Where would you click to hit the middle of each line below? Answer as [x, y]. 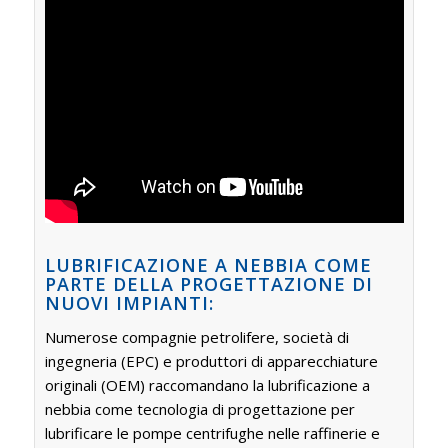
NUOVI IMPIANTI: [129, 302]
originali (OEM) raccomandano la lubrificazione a [207, 385]
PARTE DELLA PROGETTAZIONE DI [208, 283]
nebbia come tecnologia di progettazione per [199, 409]
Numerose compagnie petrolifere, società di [196, 337]
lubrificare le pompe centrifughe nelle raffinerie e [212, 433]
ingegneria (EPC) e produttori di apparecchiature [211, 361]
